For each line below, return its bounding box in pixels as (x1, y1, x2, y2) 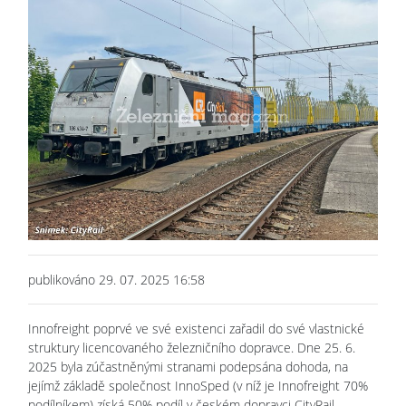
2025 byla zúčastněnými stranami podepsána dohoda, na (28, 357, 348, 375)
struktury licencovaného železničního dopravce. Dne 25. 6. (28, 338, 355, 356)
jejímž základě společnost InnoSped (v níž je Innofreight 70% (28, 376, 368, 394)
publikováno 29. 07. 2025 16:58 (28, 270, 205, 288)
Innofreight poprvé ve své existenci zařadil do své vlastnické (28, 319, 364, 337)
